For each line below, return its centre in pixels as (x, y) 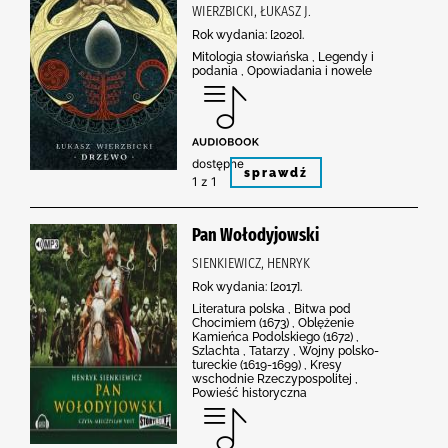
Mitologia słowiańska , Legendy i (283, 56)
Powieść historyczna (249, 392)
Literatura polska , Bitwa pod (271, 308)
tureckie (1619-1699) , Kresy (267, 364)
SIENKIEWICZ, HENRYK (251, 262)
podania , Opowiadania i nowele (282, 70)
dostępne (218, 163)
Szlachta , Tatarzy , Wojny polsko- (285, 350)
